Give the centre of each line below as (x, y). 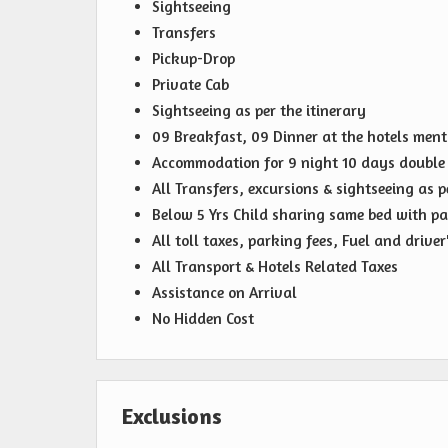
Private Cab (190, 85)
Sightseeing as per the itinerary (259, 111)
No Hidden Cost (203, 319)
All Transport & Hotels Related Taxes (275, 267)
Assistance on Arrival (224, 293)
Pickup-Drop (193, 59)
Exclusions (172, 416)
